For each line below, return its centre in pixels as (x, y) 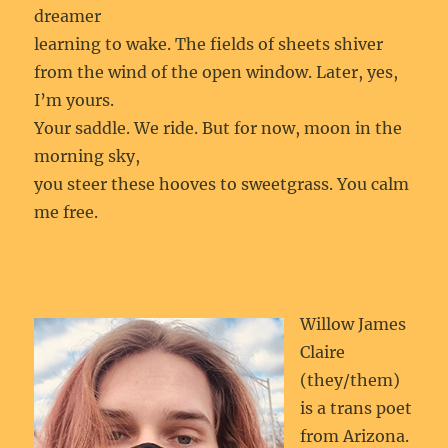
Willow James (353, 324)
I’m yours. (76, 100)
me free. (66, 212)
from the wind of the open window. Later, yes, (216, 72)
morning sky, (87, 156)
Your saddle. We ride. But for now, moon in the (218, 128)
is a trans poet (356, 408)
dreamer (70, 16)
